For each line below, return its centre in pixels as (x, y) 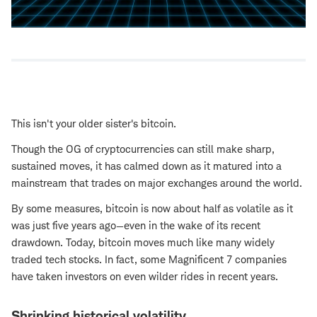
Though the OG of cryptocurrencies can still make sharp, (143, 149)
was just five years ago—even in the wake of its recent (136, 226)
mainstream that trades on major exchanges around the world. (157, 183)
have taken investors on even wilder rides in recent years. (145, 277)
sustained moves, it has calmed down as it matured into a (146, 166)
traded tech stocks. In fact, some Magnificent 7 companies (149, 260)
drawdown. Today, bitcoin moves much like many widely (143, 243)
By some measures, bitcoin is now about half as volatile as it (152, 209)
